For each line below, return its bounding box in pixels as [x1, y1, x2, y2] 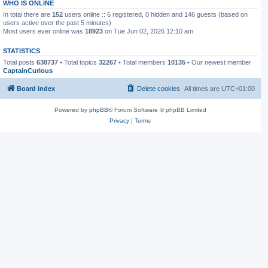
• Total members [117, 58, 167, 66]
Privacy [109, 117, 130, 124]
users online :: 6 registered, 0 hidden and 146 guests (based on [63, 10, 248, 18]
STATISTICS [3, 47, 40, 54]
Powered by [54, 106, 89, 113]
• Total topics [58, 58, 99, 66]
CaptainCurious [3, 66, 53, 74]
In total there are [3, 10, 52, 18]
